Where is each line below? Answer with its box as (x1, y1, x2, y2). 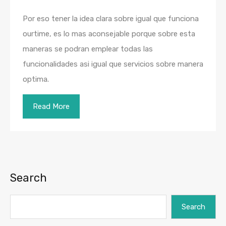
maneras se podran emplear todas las (23, 44, 153, 54)
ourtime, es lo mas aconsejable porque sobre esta (23, 29, 195, 39)
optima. (23, 75, 49, 84)
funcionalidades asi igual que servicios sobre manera (23, 60, 203, 69)
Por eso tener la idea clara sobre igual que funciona (23, 14, 199, 24)
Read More (33, 102, 70, 111)
